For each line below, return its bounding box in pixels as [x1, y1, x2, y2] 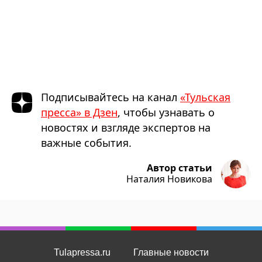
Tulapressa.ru [53, 247, 111, 257]
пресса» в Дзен [41, 105, 118, 119]
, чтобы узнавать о [118, 105, 215, 119]
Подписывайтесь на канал [41, 90, 180, 104]
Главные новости [133, 247, 209, 257]
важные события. [41, 136, 132, 150]
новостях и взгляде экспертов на [41, 120, 211, 135]
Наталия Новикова [126, 173, 212, 185]
